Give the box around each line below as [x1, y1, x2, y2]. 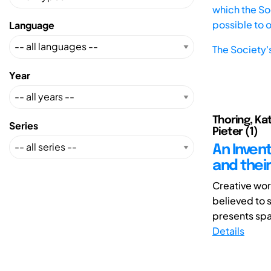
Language [9, 18, 54, 31]
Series [9, 119, 38, 132]
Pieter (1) [212, 126, 258, 137]
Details [212, 224, 244, 237]
